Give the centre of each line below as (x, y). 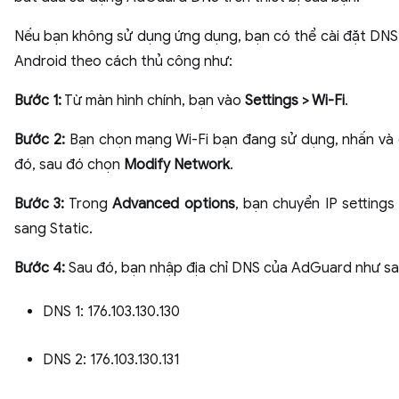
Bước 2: (40, 140)
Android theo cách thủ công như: (123, 61)
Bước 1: (38, 101)
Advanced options (174, 204)
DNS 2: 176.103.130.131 (111, 360)
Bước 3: (40, 204)
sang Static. (53, 229)
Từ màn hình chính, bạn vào (153, 101)
